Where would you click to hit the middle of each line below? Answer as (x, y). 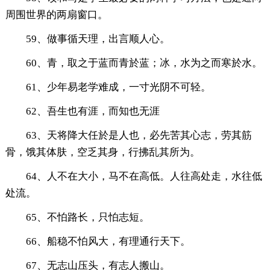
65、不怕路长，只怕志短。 (87, 217)
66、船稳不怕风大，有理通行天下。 (108, 241)
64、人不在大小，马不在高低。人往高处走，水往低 (144, 176)
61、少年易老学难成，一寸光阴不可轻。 (118, 87)
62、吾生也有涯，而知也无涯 (93, 111)
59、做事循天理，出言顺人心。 (98, 39)
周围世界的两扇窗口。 (56, 14)
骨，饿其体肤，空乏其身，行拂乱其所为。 (102, 152)
